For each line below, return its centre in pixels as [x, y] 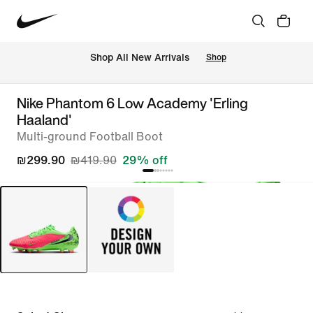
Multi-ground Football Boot [90, 137]
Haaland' [44, 120]
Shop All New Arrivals [139, 58]
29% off [145, 160]
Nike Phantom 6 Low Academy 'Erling [132, 103]
